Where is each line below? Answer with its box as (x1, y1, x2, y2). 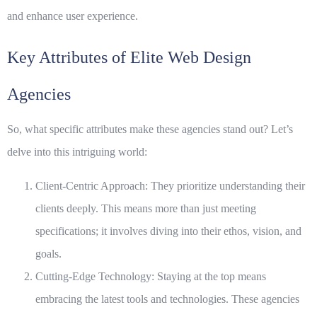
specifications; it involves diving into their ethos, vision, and (35, 225, 301, 238)
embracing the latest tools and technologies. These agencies (35, 293, 299, 306)
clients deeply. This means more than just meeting (35, 202, 256, 215)
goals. (35, 248, 62, 260)
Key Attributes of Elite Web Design (7, 48, 251, 67)
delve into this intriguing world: (7, 146, 147, 158)
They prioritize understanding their (148, 180, 305, 192)
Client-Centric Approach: (35, 180, 148, 192)
